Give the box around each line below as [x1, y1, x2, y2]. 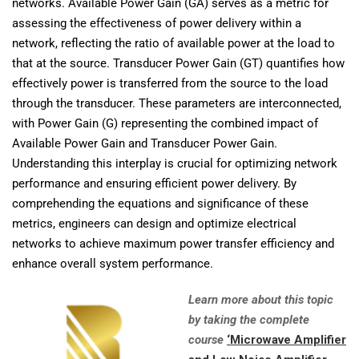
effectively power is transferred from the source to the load [12, 75, 328, 91]
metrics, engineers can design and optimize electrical [12, 216, 296, 231]
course [188, 332, 227, 347]
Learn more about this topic [188, 292, 333, 307]
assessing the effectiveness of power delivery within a [12, 15, 301, 30]
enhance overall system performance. [12, 256, 213, 271]
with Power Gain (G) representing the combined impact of [12, 115, 318, 131]
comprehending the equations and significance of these [12, 196, 309, 211]
